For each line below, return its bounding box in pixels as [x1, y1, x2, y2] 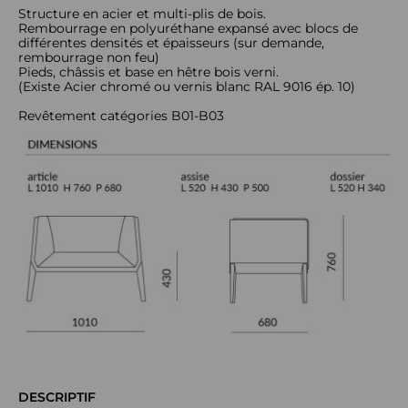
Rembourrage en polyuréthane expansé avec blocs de [18, 20, 358, 36]
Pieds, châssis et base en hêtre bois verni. [18, 64, 279, 80]
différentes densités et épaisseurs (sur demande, [18, 35, 324, 51]
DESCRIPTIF [18, 389, 96, 406]
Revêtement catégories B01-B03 [18, 107, 224, 124]
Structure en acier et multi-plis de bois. [18, 5, 266, 22]
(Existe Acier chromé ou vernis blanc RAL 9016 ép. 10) [18, 78, 355, 95]
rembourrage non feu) [18, 49, 159, 66]
